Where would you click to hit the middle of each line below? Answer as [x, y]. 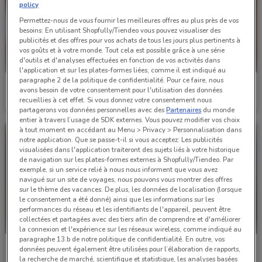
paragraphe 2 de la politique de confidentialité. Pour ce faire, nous [122, 80]
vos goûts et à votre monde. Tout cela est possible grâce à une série [122, 50]
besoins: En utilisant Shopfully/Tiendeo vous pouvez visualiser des [120, 30]
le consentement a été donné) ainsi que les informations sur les [117, 199]
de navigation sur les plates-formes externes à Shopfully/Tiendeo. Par [127, 159]
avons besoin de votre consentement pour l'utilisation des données [121, 90]
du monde [218, 110]
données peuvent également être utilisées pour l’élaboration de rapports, [130, 249]
